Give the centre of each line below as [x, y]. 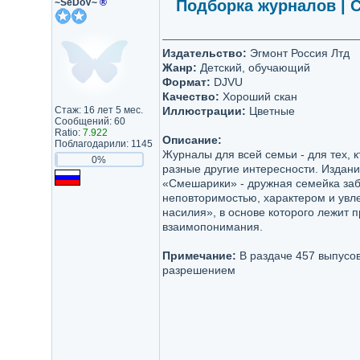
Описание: [192, 140]
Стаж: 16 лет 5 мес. [98, 110]
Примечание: [199, 256]
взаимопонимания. [212, 227]
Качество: [190, 96]
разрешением [198, 270]
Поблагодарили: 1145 [103, 144]
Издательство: [204, 53]
